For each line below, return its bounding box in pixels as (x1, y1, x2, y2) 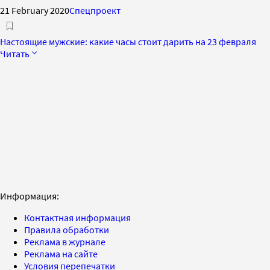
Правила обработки (24, 223, 109, 236)
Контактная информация (24, 211, 131, 224)
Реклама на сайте (24, 247, 98, 260)
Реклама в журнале (24, 235, 105, 248)
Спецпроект (69, 4, 121, 16)
